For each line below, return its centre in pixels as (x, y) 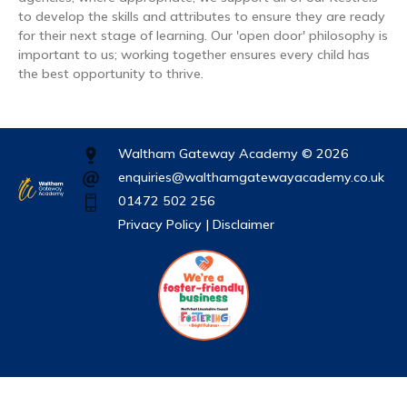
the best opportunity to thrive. (111, 74)
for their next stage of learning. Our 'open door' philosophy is (203, 36)
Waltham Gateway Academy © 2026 (233, 153)
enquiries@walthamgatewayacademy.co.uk (251, 177)
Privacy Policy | (164, 224)
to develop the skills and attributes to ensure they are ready (202, 17)
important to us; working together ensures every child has (194, 55)
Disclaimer (243, 224)
